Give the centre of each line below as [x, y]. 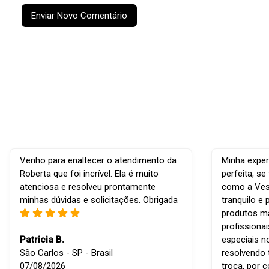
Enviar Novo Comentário [79, 16]
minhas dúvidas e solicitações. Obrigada [99, 200]
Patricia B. [42, 240]
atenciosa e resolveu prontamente [88, 187]
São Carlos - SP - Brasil [66, 253]
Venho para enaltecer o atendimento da [98, 161]
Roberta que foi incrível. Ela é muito [89, 174]
